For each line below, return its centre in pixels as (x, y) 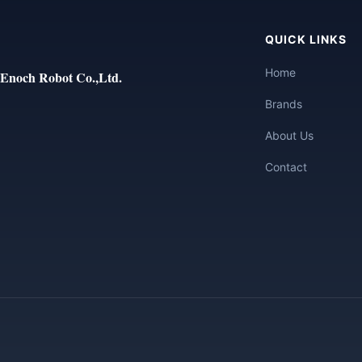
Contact (286, 167)
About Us (289, 135)
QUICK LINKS (306, 39)
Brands (284, 104)
